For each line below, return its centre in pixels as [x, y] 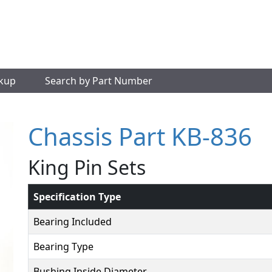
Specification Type [77, 197]
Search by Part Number [99, 81]
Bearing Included [73, 222]
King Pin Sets [87, 167]
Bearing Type [63, 246]
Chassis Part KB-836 [140, 136]
